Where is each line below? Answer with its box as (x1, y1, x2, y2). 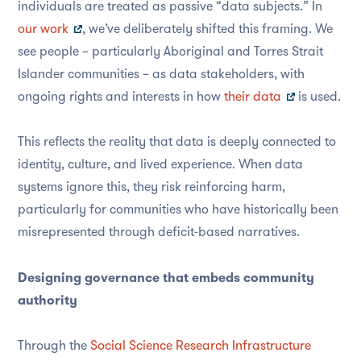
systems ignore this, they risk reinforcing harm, (18, 177, 285, 197)
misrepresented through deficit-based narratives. (18, 222, 300, 242)
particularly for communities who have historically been (18, 200, 338, 219)
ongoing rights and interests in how (18, 86, 224, 106)
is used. (295, 86, 341, 106)
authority (18, 290, 77, 309)
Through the (18, 336, 90, 355)
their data (224, 86, 281, 106)
